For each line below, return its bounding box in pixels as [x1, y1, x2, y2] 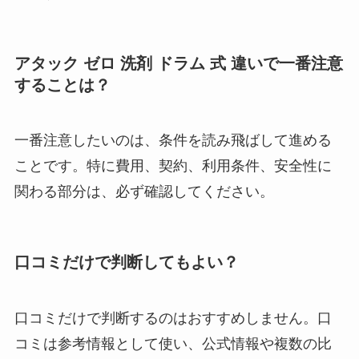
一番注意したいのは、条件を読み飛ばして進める [14, 132, 332, 149]
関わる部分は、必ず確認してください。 [14, 184, 274, 200]
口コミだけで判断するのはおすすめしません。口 [14, 309, 332, 326]
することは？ [14, 75, 111, 94]
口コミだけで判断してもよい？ [14, 253, 239, 272]
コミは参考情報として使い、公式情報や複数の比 [14, 335, 332, 352]
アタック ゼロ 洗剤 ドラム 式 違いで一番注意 [14, 54, 343, 72]
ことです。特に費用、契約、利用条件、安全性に [14, 158, 332, 175]
